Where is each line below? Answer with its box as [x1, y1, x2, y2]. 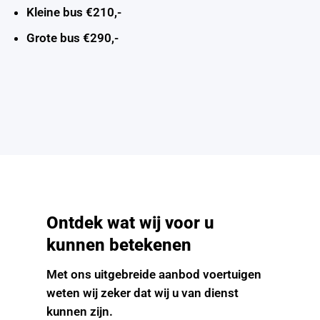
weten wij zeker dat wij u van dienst [46, 286, 239, 301]
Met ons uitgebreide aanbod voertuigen [46, 267, 261, 282]
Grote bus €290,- [26, 30, 119, 45]
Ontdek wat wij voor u [46, 213, 214, 234]
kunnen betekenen [46, 235, 191, 256]
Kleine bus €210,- [26, 4, 121, 19]
